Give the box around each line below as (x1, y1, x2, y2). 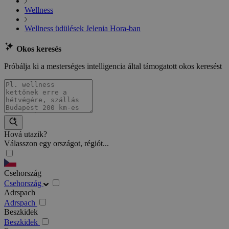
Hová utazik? (4, 130, 47, 139)
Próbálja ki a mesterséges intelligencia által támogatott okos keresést (4, 62, 222, 71)
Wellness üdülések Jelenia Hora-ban (25, 24, 141, 33)
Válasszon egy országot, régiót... (4, 139, 109, 148)
